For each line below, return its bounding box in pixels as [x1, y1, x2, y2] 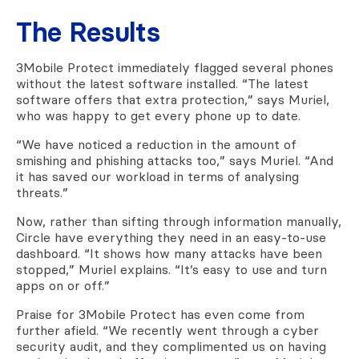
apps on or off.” [16, 276, 110, 293]
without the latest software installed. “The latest [16, 75, 309, 91]
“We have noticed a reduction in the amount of [16, 135, 296, 152]
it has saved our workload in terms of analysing [16, 167, 299, 184]
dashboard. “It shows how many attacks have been [16, 244, 322, 261]
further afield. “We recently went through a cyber [16, 321, 319, 338]
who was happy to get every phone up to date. [16, 107, 301, 123]
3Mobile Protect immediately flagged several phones [16, 58, 333, 75]
